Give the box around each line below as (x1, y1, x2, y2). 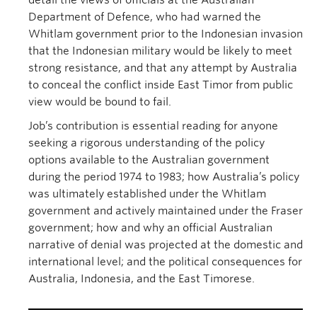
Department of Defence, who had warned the (28, 11, 261, 23)
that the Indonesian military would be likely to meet (28, 45, 292, 57)
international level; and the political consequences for (28, 255, 302, 268)
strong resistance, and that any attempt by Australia (28, 62, 297, 74)
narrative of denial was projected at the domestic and (28, 238, 303, 251)
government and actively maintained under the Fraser (28, 204, 303, 217)
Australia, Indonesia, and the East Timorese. (28, 272, 255, 285)
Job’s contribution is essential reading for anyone (28, 120, 278, 132)
